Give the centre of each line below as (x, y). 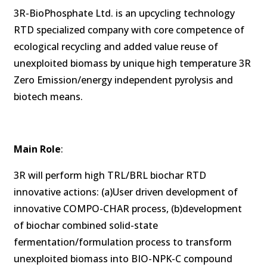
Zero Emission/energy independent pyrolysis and (123, 80)
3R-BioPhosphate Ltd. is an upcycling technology (124, 13)
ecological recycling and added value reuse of (116, 46)
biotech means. (49, 97)
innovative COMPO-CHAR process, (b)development (128, 209)
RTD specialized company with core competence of (129, 30)
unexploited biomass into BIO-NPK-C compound (123, 259)
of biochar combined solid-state (86, 225)
